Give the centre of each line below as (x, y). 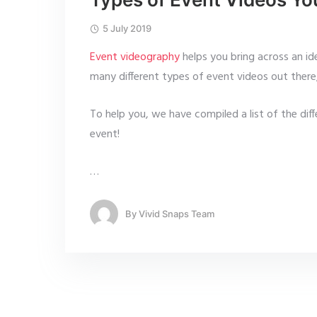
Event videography (135, 58)
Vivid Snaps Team (177, 213)
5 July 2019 (127, 29)
